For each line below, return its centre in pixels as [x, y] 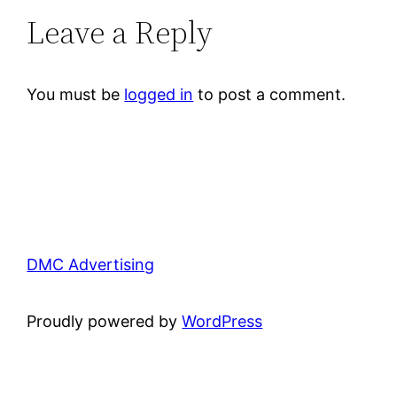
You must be [76, 94]
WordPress [222, 321]
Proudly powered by [105, 321]
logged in [159, 94]
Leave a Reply [120, 32]
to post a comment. [270, 94]
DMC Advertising [91, 264]
